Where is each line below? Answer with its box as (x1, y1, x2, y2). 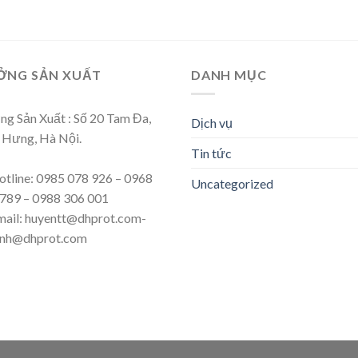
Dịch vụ (191, 115, 233, 131)
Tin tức (191, 145, 232, 161)
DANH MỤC (191, 66, 267, 82)
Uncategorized (191, 176, 273, 192)
